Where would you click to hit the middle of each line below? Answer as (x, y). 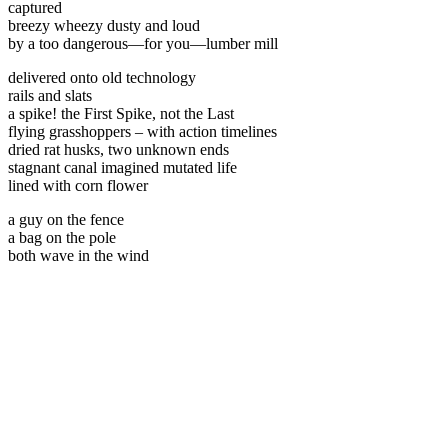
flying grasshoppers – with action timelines (142, 131)
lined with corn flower (78, 185)
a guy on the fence (66, 219)
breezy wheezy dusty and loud (104, 25)
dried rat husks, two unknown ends (118, 149)
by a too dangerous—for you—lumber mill (143, 43)
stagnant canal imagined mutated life (122, 167)
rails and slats (50, 95)
